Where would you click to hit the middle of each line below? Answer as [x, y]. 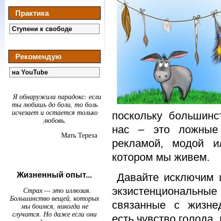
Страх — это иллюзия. [57, 190]
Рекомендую [38, 56]
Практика [32, 13]
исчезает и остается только [55, 112]
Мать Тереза [79, 135]
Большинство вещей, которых [55, 198]
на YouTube [30, 72]
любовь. [55, 120]
